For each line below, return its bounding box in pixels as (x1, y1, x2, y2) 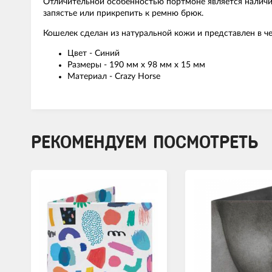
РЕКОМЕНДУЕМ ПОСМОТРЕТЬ (31, 132, 258, 152)
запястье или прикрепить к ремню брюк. (43, 9, 203, 18)
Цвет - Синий (67, 49, 120, 58)
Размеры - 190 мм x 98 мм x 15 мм (67, 61, 205, 69)
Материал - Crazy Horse (67, 72, 160, 81)
